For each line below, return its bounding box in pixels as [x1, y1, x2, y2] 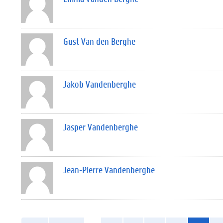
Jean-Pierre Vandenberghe [63, 164, 155, 176]
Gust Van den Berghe [63, 35, 135, 47]
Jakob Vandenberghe [63, 78, 136, 90]
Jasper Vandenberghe [63, 121, 138, 133]
